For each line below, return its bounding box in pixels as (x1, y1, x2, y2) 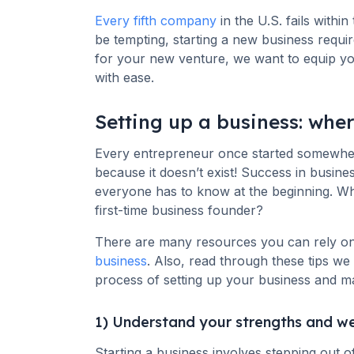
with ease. (95, 70, 154, 86)
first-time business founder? (95, 202, 267, 219)
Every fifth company (95, 13, 217, 29)
